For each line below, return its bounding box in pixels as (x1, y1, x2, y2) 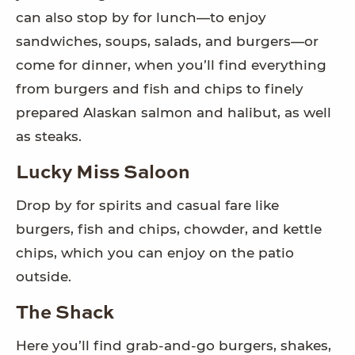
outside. (16, 269, 71, 285)
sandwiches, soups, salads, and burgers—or (16, 33, 319, 50)
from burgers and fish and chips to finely (16, 81, 303, 97)
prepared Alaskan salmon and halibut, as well (16, 105, 331, 121)
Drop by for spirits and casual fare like (16, 197, 279, 214)
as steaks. (16, 128, 82, 145)
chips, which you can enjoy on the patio (16, 245, 294, 261)
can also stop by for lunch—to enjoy (16, 10, 266, 26)
